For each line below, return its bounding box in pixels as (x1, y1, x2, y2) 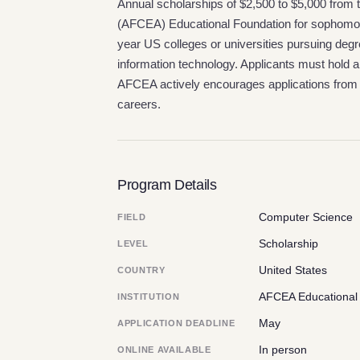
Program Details (117, 176, 217, 193)
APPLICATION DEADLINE (117, 318, 235, 328)
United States (259, 264, 327, 276)
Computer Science (259, 211, 353, 223)
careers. (117, 97, 161, 111)
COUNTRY (117, 265, 166, 275)
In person (259, 343, 307, 356)
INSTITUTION (117, 292, 180, 301)
